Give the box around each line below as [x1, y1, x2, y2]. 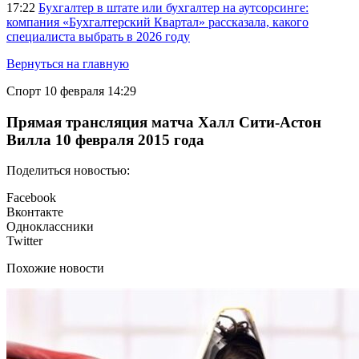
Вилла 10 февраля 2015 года [6, 131, 204, 148]
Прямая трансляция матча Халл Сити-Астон [6, 113, 321, 131]
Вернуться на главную [6, 57, 129, 71]
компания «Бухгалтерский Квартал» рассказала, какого [6, 15, 309, 29]
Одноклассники [6, 220, 94, 234]
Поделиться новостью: [6, 163, 130, 178]
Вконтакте [6, 205, 63, 220]
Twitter [6, 234, 42, 248]
